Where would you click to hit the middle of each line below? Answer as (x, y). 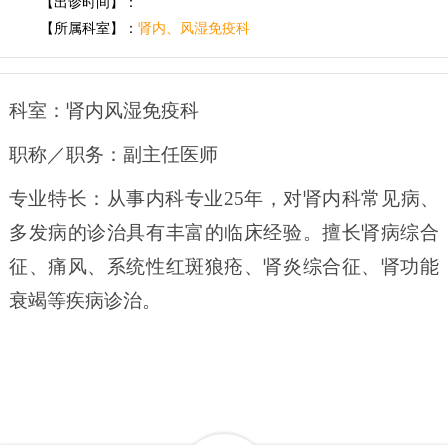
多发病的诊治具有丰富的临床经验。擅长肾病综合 (224, 232)
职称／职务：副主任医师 (113, 154)
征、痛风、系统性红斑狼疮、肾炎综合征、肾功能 (224, 266)
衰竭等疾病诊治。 (84, 300)
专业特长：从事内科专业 (116, 198)
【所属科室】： (89, 28)
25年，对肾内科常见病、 (331, 198)
